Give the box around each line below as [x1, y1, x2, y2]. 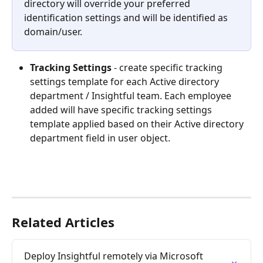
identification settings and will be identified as [24, 11, 230, 24]
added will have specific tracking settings [30, 103, 214, 116]
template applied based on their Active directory [30, 117, 246, 130]
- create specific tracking [114, 60, 225, 74]
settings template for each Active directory [30, 75, 221, 88]
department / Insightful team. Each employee [30, 89, 234, 102]
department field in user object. [30, 131, 173, 144]
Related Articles [12, 213, 114, 231]
